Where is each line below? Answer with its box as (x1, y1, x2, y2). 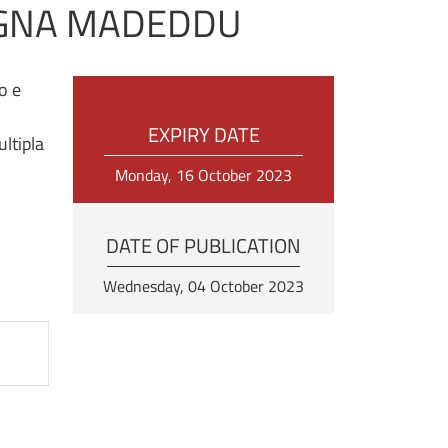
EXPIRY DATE (147, 119, 260, 151)
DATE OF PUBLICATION (106, 229, 301, 261)
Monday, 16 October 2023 (115, 162, 292, 187)
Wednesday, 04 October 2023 (103, 273, 304, 298)
